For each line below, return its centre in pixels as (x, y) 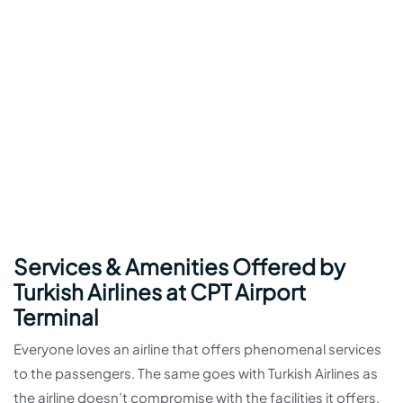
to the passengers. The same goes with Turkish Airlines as (196, 373)
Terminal (56, 317)
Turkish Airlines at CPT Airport (160, 291)
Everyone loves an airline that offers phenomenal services (197, 349)
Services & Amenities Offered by (179, 266)
